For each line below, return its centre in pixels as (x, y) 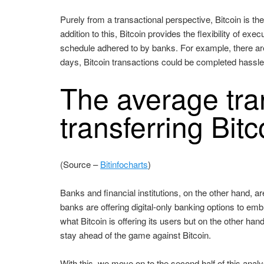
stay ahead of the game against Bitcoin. (136, 235)
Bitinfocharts (124, 164)
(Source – (80, 164)
